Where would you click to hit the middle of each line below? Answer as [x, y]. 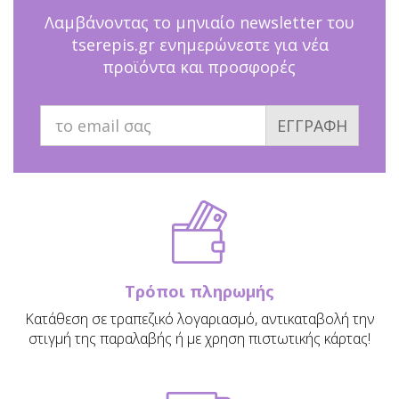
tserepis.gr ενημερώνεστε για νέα [199, 45]
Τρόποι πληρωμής [199, 292]
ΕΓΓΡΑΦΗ [312, 126]
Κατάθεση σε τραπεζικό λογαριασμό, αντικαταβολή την [199, 319]
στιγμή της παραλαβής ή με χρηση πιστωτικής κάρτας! [199, 339]
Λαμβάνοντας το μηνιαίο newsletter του [199, 23]
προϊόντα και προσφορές [199, 67]
